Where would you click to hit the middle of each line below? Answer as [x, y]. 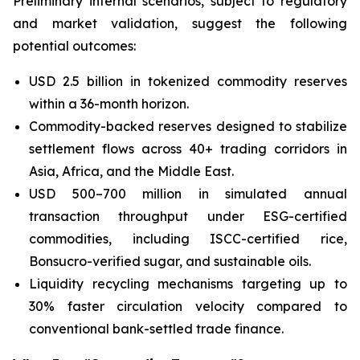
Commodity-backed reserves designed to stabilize [188, 126]
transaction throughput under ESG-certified [188, 216]
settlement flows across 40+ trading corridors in [188, 149]
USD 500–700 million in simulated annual [188, 194]
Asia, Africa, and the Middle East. [131, 171]
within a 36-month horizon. [109, 104]
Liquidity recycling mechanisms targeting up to [188, 284]
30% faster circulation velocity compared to [188, 306]
